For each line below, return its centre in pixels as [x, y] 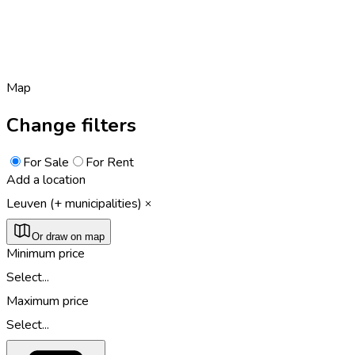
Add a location [46, 179]
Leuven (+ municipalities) [74, 203]
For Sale [46, 162]
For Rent [110, 162]
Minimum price [46, 253]
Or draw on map [68, 236]
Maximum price [48, 301]
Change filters [71, 125]
